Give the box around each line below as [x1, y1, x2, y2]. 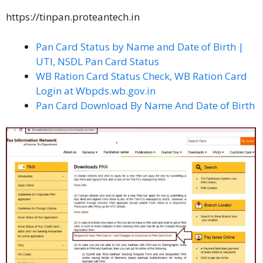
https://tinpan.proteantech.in [6, 10, 140, 23]
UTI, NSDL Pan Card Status [36, 54, 159, 68]
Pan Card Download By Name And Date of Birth [36, 98, 255, 112]
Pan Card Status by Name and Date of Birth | [36, 39, 244, 53]
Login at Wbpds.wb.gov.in [36, 83, 156, 97]
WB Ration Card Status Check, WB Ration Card [36, 69, 247, 83]
